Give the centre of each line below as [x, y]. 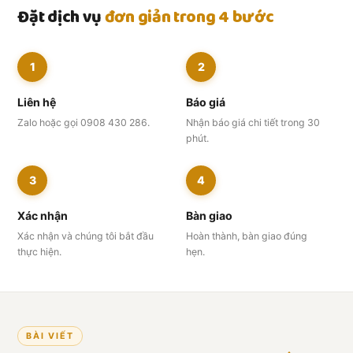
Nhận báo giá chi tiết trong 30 [253, 122]
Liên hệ [37, 102]
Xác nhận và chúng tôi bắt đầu [86, 236]
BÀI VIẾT [50, 336]
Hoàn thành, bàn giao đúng [247, 236]
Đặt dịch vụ [61, 17]
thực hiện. [40, 251]
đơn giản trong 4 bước [189, 17]
